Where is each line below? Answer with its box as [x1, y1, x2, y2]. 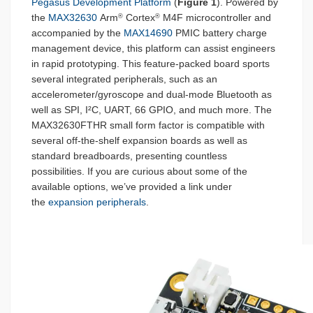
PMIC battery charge [173, 27, 267, 39]
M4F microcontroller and [160, 12, 271, 24]
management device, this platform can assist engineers [31, 43, 275, 54]
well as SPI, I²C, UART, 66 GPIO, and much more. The [31, 104, 272, 116]
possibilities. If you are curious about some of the [31, 166, 247, 177]
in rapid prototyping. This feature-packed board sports [31, 58, 270, 70]
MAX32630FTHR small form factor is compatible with [31, 119, 265, 131]
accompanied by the [31, 27, 124, 39]
